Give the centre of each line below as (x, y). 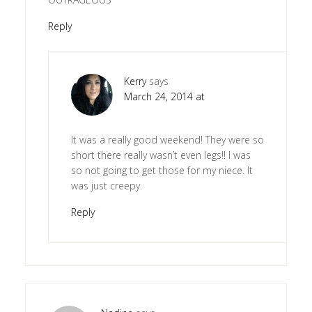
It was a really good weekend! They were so (167, 140)
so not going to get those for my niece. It (162, 171)
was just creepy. (106, 186)
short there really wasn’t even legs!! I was (161, 155)
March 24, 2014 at (164, 97)
